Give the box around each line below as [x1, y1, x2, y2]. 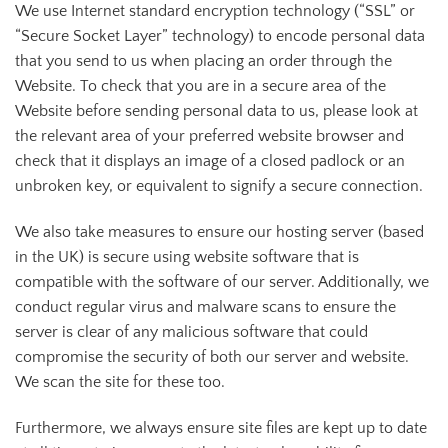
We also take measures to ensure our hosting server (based [15, 223, 424, 242]
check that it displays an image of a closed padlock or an [15, 152, 405, 171]
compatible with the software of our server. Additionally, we [15, 273, 429, 292]
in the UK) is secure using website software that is [15, 248, 359, 267]
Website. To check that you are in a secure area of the [15, 77, 386, 96]
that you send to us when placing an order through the [15, 52, 392, 71]
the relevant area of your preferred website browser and [15, 127, 404, 146]
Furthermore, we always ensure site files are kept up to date [15, 418, 427, 437]
